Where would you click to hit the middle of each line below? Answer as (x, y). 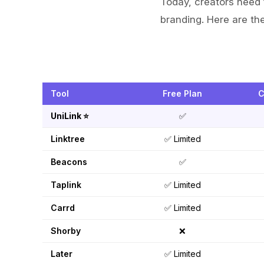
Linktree (68, 139)
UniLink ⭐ (70, 116)
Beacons (69, 162)
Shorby (66, 231)
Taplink (66, 185)
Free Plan (182, 94)
